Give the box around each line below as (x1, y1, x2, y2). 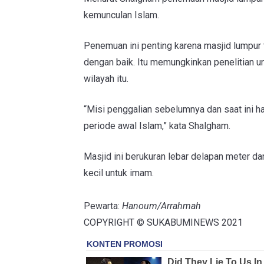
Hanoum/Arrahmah (122, 200, 201, 212)
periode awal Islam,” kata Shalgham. (84, 120, 230, 131)
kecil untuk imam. (84, 167, 154, 179)
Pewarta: (84, 200, 122, 212)
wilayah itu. (84, 73, 128, 84)
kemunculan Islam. (84, 9, 159, 21)
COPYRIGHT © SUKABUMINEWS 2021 (84, 217, 243, 228)
